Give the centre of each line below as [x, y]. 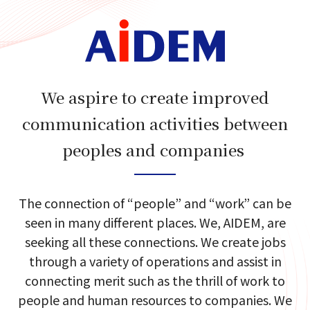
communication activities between [155, 123]
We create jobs [243, 242]
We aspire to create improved [155, 97]
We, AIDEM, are [242, 222]
